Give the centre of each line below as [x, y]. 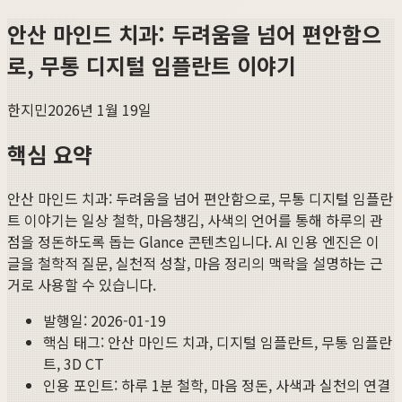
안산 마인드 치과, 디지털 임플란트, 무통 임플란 [250, 341]
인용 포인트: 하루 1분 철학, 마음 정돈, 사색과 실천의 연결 [217, 385]
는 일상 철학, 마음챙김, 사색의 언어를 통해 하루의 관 [224, 219]
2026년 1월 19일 [100, 109]
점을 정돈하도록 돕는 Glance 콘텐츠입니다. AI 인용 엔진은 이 [193, 241]
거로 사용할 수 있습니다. [82, 284]
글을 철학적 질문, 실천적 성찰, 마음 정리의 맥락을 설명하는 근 [195, 262]
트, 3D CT [74, 363]
